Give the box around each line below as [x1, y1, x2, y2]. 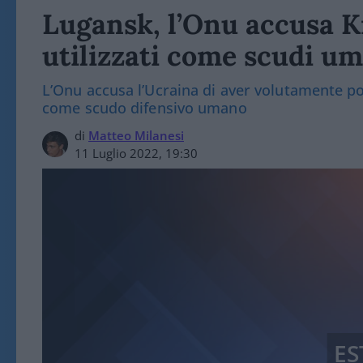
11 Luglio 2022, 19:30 [75, 145, 198, 161]
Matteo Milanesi [88, 127, 184, 143]
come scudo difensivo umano [42, 98, 247, 117]
